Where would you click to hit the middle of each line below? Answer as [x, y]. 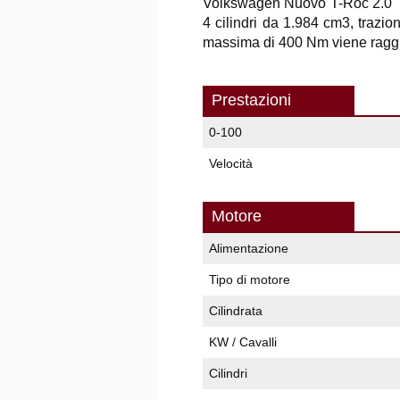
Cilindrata [236, 311]
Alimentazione [249, 248]
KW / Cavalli [243, 342]
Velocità [231, 163]
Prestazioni [251, 100]
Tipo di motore [250, 279]
